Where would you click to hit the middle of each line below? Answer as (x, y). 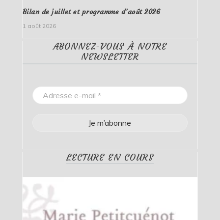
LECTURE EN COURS (110, 158)
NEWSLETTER (110, 57)
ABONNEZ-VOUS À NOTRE (110, 47)
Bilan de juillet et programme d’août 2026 (91, 12)
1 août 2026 (39, 26)
